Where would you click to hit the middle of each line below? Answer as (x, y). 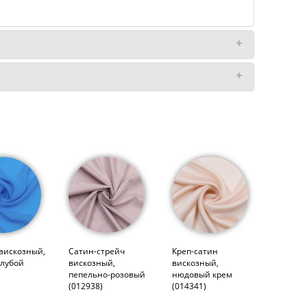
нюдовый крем (202, 274)
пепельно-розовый (107, 274)
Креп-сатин (195, 251)
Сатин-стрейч (96, 251)
